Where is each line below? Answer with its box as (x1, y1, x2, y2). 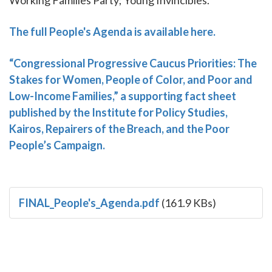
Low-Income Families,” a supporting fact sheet (9, 89, 236, 103)
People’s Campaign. (9, 138, 105, 152)
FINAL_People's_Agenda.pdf (19, 196, 160, 210)
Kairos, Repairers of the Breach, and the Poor (9, 121, 229, 135)
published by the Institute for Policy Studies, (9, 105, 228, 119)
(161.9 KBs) (160, 196, 216, 210)
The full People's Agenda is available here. (9, 24, 217, 38)
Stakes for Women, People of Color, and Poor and (9, 72, 253, 86)
